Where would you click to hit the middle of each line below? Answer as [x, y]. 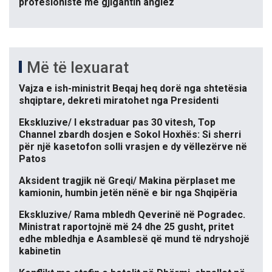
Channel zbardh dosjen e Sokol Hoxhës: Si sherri [130, 135]
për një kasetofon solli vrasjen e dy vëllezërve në [133, 147]
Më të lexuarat [78, 68]
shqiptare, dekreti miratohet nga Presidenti [119, 101]
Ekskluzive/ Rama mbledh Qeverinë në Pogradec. [132, 215]
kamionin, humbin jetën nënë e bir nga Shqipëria [128, 193]
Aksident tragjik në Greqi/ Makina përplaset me [127, 181]
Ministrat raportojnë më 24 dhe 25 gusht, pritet [126, 227]
